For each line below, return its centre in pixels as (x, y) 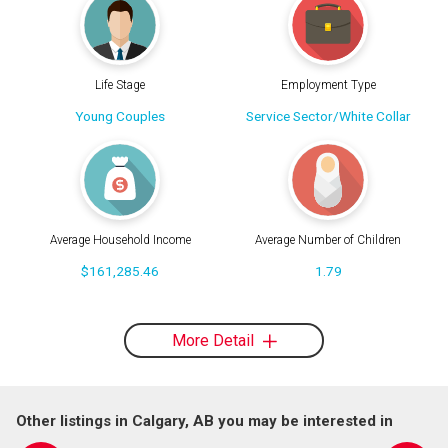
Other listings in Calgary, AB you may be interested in (204, 421)
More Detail (214, 341)
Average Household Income (120, 239)
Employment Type (328, 85)
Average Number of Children (328, 239)
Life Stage (120, 85)
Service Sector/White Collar (328, 116)
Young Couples (120, 116)
